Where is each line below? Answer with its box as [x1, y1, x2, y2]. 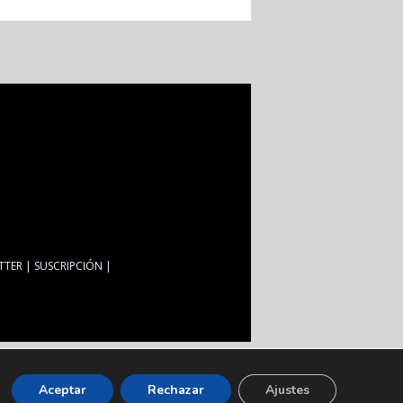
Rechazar [148, 381, 204, 399]
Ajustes [265, 381, 309, 399]
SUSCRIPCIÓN [34, 258, 103, 274]
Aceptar [39, 381, 86, 399]
